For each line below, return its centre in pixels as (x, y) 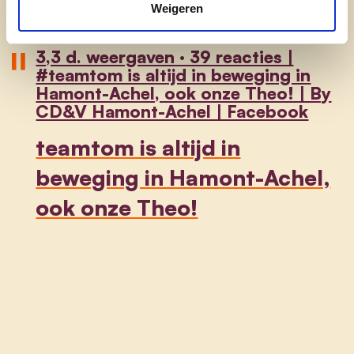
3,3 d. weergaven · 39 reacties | (165, 56)
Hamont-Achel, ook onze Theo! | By (184, 92)
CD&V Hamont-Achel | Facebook (172, 111)
